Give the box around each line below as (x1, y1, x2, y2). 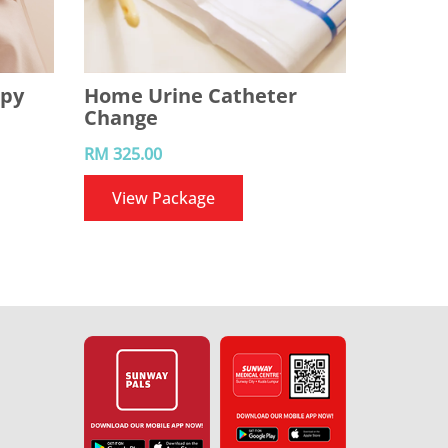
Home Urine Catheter (83, 82, 297, 109)
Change (83, 104, 158, 131)
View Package (111, 187, 215, 209)
